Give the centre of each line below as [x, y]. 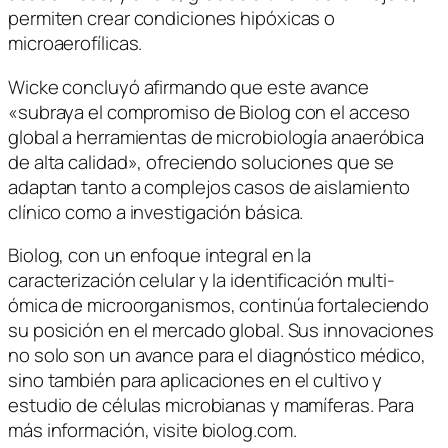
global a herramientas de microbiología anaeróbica [216, 136]
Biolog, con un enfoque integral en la [160, 255]
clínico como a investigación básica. [156, 211]
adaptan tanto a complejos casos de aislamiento [209, 186]
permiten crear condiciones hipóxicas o [172, 18]
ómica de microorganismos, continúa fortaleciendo [219, 305]
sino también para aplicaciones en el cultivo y [195, 380]
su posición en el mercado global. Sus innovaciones [221, 330]
